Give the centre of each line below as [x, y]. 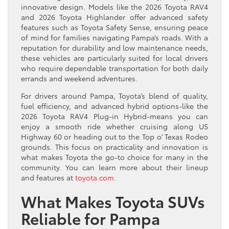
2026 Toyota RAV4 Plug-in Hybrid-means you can [114, 116]
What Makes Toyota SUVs [113, 201]
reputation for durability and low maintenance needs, [114, 47]
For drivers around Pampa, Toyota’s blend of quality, [114, 95]
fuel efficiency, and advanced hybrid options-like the [114, 106]
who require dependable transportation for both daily [114, 68]
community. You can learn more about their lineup [114, 167]
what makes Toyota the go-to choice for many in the [114, 157]
